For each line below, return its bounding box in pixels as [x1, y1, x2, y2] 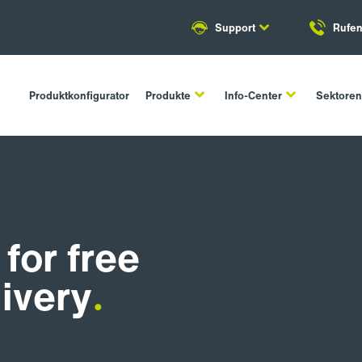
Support [215, 19, 255, 36]
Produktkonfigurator [29, 87, 130, 103]
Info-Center [225, 87, 283, 103]
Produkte [145, 87, 192, 103]
